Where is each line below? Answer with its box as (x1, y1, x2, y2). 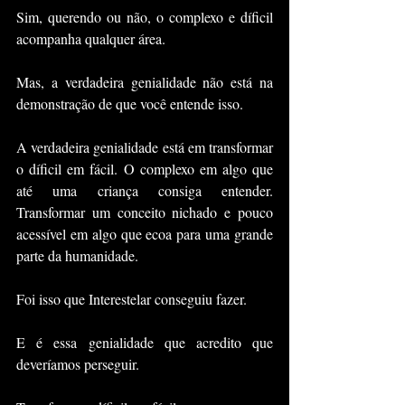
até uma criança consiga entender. (16, 181, 273, 200)
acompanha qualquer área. (16, 29, 165, 48)
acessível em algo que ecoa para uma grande (16, 224, 273, 243)
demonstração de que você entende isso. (16, 94, 243, 113)
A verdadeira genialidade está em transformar (16, 137, 273, 156)
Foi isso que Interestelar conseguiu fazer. (16, 289, 247, 308)
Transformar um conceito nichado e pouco (16, 202, 273, 221)
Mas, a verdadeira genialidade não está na (16, 72, 273, 91)
